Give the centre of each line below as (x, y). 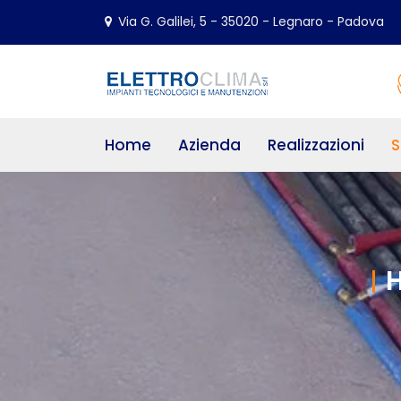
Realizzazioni (316, 145)
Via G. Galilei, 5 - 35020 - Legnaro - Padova (251, 21)
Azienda (209, 145)
